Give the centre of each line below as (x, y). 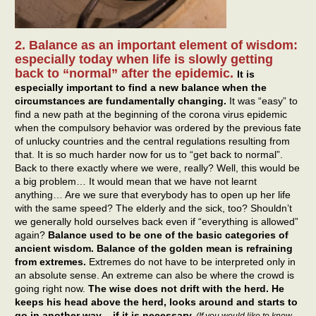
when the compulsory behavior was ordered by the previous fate (158, 128)
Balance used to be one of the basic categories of (168, 235)
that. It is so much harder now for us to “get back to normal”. (149, 155)
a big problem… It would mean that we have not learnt (136, 182)
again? (31, 235)
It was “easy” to (262, 101)
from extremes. (50, 262)
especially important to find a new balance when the (141, 88)
